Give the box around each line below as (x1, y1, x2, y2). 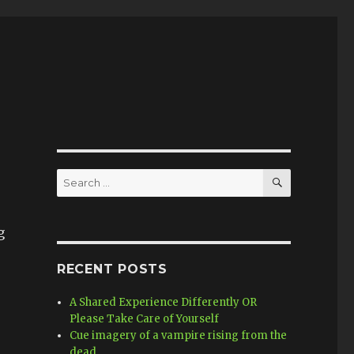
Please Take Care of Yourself (70, 312, 220, 326)
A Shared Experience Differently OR (70, 296, 258, 309)
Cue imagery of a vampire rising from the (70, 329, 288, 342)
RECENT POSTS (56, 262, 168, 277)
